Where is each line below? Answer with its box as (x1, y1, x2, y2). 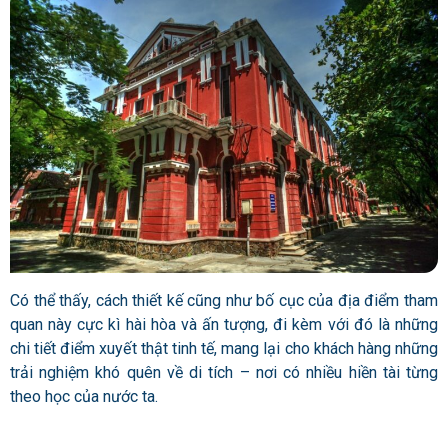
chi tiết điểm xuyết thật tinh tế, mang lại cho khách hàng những (10, 339, 438, 359)
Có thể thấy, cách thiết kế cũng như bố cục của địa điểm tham (10, 291, 438, 311)
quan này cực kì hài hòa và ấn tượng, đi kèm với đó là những (10, 315, 438, 335)
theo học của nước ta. (10, 387, 158, 407)
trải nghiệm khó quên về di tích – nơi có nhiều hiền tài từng (10, 363, 438, 383)
